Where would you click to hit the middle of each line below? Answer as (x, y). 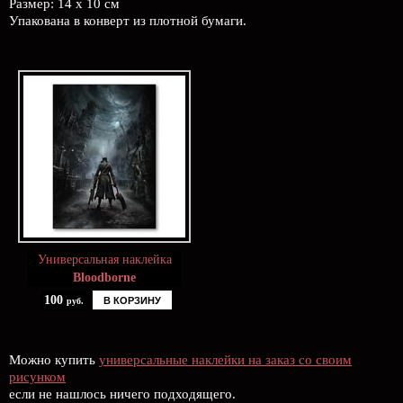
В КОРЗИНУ (132, 300)
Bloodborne (104, 278)
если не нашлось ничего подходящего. (122, 394)
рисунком (37, 377)
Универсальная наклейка (104, 260)
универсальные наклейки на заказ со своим (225, 360)
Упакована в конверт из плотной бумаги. (128, 21)
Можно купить (54, 360)
